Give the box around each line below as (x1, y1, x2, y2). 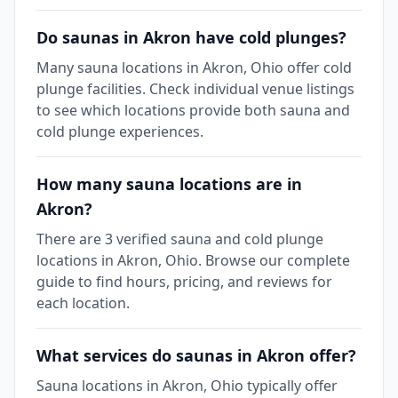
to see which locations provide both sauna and (36, 100, 350, 120)
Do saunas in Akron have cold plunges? (36, 27, 346, 48)
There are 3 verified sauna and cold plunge (36, 229, 323, 249)
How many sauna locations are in (36, 173, 302, 195)
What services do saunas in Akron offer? (36, 345, 356, 366)
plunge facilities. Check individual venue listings (36, 79, 354, 99)
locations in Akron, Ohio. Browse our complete (36, 251, 350, 270)
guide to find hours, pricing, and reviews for (36, 272, 332, 291)
